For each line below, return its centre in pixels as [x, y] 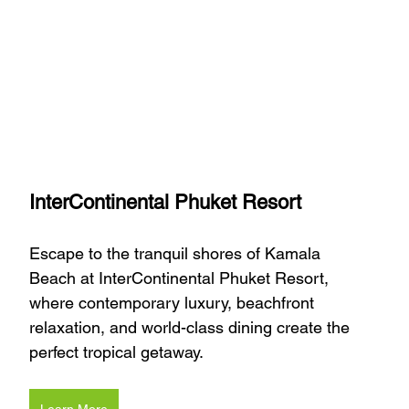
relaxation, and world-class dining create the [192, 328]
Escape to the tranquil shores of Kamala [177, 254]
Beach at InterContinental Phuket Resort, [181, 278]
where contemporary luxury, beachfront [174, 303]
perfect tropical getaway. [116, 352]
